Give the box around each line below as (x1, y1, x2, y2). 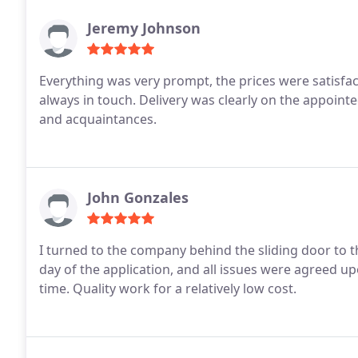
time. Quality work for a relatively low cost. (39, 280, 296, 297)
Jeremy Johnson (87, 18, 201, 38)
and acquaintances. (39, 110, 157, 128)
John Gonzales (87, 188, 189, 207)
